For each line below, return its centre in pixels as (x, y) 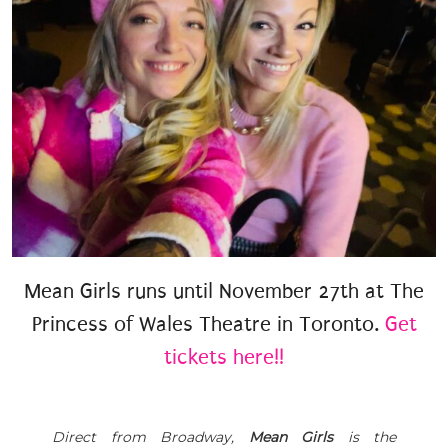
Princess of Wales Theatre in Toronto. (208, 324)
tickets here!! (224, 357)
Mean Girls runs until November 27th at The (224, 291)
